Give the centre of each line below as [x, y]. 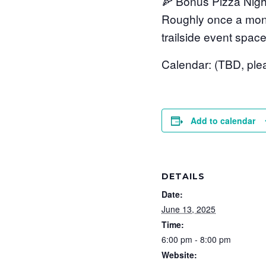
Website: [179, 254]
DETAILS [183, 176]
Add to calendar [223, 120]
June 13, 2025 [189, 209]
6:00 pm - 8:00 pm [196, 239]
